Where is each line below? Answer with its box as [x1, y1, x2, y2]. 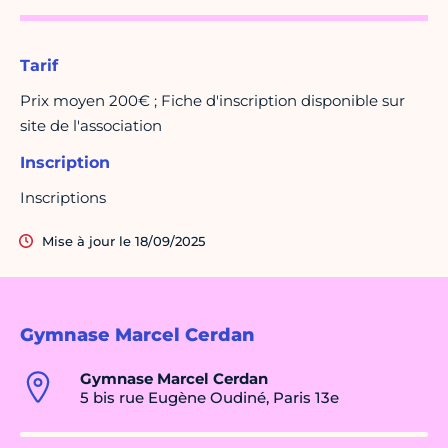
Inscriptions [20, 188, 106, 208]
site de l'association [20, 116, 162, 136]
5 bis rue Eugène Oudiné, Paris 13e [80, 388, 339, 408]
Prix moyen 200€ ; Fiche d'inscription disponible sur [20, 91, 405, 111]
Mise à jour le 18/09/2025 [42, 233, 205, 250]
